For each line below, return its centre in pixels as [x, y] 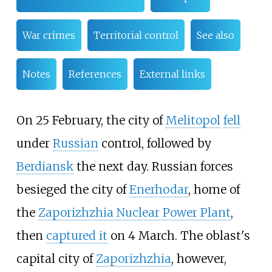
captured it [76, 235]
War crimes [49, 35]
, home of [214, 189]
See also [215, 35]
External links [172, 74]
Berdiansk [45, 166]
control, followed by [155, 143]
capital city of [56, 258]
